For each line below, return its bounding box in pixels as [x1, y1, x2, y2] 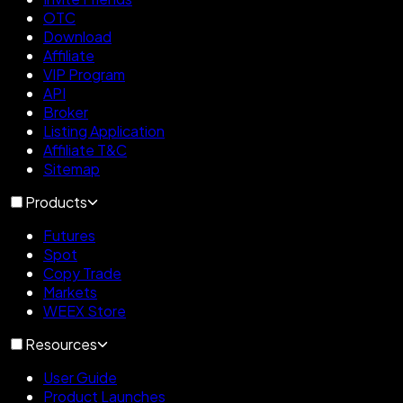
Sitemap [43, 158, 100, 178]
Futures [43, 225, 95, 245]
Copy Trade [43, 263, 121, 282]
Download [43, 26, 112, 46]
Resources [25, 334, 97, 354]
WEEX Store [43, 300, 126, 320]
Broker [43, 102, 88, 121]
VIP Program [43, 64, 125, 84]
